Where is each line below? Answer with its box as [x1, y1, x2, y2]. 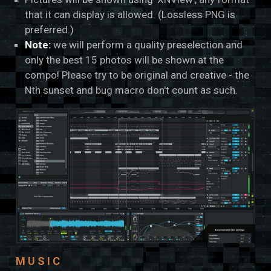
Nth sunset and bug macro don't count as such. [25, 84, 238, 97]
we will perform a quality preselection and [51, 39, 243, 51]
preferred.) [25, 24, 74, 36]
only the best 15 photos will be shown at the [25, 54, 224, 67]
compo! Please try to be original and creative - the [25, 69, 250, 82]
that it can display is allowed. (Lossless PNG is [25, 8, 236, 21]
